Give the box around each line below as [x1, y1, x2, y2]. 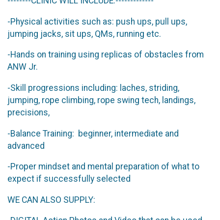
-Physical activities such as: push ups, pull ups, [7, 16, 187, 27]
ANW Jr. [7, 62, 38, 72]
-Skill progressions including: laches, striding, [7, 82, 179, 93]
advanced [7, 140, 47, 151]
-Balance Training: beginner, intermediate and [7, 128, 179, 138]
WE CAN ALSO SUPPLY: [7, 194, 95, 205]
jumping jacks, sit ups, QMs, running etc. [7, 28, 161, 39]
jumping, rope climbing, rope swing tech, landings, [7, 95, 195, 105]
